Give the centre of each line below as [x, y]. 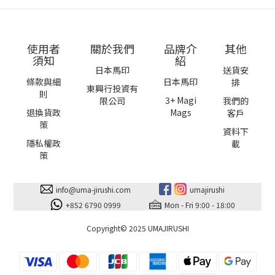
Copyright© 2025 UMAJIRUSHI [137, 228]
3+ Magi [180, 100]
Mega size [95, 17]
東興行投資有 [112, 88]
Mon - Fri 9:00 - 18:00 [199, 204]
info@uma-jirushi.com [93, 189]
